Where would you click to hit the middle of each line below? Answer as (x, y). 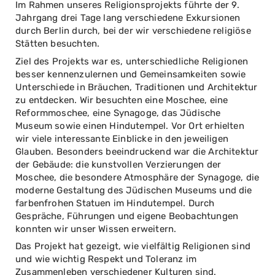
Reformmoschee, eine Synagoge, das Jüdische (118, 113)
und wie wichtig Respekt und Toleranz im (106, 259)
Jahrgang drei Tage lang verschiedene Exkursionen (128, 18)
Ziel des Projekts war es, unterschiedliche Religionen (132, 61)
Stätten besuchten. (58, 44)
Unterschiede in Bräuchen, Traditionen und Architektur (137, 87)
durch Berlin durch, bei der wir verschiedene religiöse (133, 31)
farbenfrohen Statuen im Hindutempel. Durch (115, 203)
